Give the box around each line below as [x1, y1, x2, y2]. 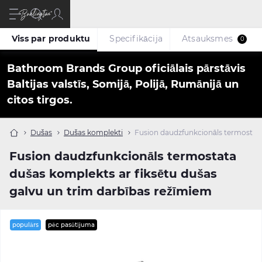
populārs [12, 221, 39, 229]
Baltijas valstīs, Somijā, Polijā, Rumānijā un [7, 78, 239, 91]
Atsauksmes [182, 33, 233, 44]
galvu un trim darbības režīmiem [9, 184, 212, 198]
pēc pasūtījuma [48, 221, 95, 229]
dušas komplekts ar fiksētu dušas [9, 167, 217, 181]
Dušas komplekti [64, 128, 123, 137]
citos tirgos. [7, 94, 73, 106]
